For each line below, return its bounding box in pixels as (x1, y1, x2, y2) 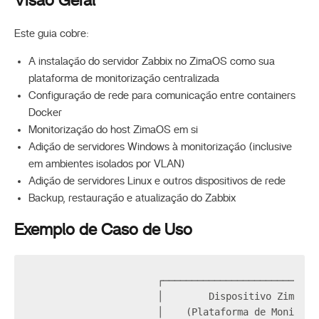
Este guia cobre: (14, 28, 89, 39)
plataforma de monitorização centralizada (28, 73, 219, 84)
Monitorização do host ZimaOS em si (28, 124, 198, 135)
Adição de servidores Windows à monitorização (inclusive (28, 141, 292, 152)
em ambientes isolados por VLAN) (28, 158, 185, 169)
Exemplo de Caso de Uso (14, 222, 192, 239)
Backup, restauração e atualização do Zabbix (28, 192, 236, 204)
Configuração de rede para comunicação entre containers (28, 90, 296, 101)
